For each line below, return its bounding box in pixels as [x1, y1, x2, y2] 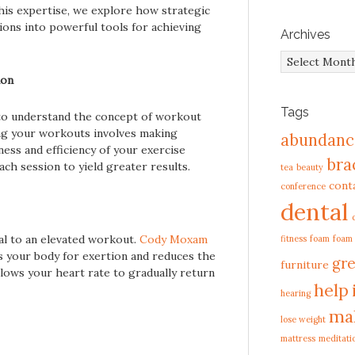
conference [281, 181, 326, 192]
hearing [281, 288, 311, 299]
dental [281, 197, 349, 227]
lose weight [281, 314, 326, 325]
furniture [281, 258, 329, 272]
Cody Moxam [139, 232, 208, 246]
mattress [281, 333, 315, 344]
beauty [296, 162, 323, 173]
